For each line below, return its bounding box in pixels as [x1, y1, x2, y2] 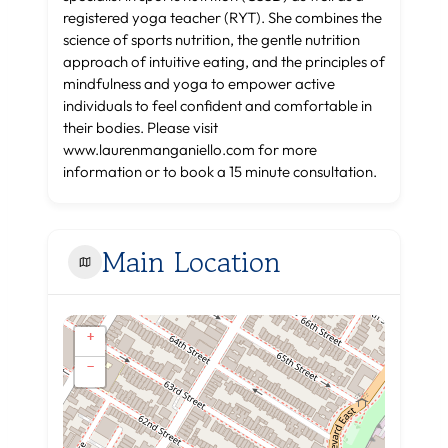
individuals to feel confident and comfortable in [63, 96, 372, 116]
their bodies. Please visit [63, 118, 218, 138]
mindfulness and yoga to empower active [63, 74, 335, 94]
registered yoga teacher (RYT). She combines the [63, 8, 382, 28]
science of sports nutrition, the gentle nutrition [63, 30, 360, 50]
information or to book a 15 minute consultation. [63, 162, 380, 182]
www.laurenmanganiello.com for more [63, 140, 317, 160]
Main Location [102, 241, 281, 283]
